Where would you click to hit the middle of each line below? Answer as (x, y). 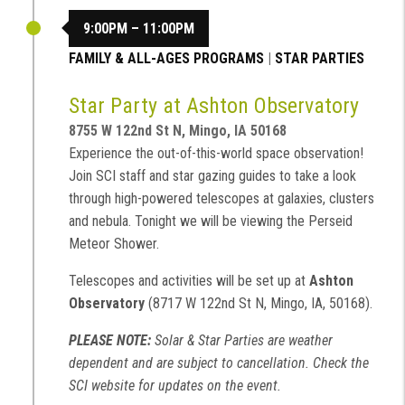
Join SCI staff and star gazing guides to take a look (212, 176)
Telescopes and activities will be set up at (189, 281)
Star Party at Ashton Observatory (214, 106)
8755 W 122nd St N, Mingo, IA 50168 (178, 131)
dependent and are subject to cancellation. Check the (219, 363)
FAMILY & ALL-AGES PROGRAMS (166, 58)
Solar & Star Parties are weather (242, 341)
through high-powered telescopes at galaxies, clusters (221, 199)
